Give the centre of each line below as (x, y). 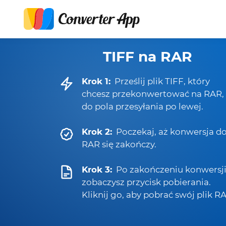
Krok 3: (97, 169)
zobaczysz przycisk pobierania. (146, 182)
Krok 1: (96, 81)
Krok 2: (97, 132)
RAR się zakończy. (119, 144)
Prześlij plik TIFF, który (162, 81)
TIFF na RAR (147, 56)
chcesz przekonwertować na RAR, (153, 94)
